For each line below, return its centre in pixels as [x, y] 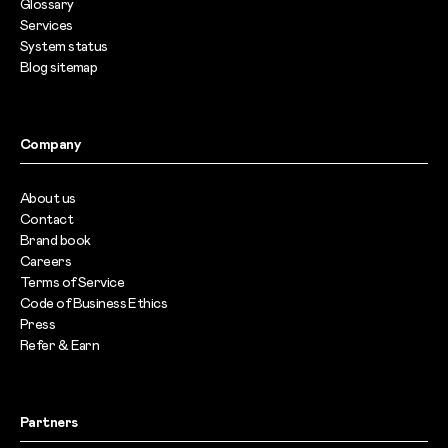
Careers [46, 261]
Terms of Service [72, 282]
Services [46, 25]
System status [64, 46]
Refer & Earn [60, 345]
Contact [47, 219]
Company [50, 144]
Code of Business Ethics [94, 303]
